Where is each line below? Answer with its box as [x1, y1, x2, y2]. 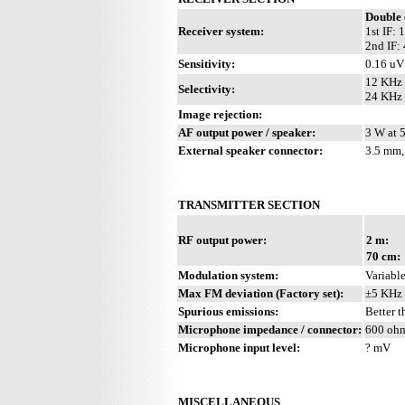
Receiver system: [178, 24, 264, 38]
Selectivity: [178, 81, 235, 96]
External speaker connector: [178, 143, 323, 157]
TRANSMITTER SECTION [178, 197, 320, 212]
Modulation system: [178, 268, 278, 282]
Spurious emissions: [178, 304, 278, 318]
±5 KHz [365, 286, 402, 300]
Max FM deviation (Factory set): [178, 286, 344, 300]
